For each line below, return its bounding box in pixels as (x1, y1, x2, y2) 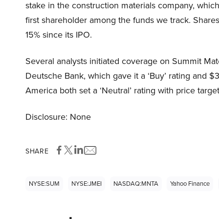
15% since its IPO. (25, 28, 92, 42)
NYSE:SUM (29, 179, 60, 189)
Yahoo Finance (170, 179, 210, 189)
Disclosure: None (25, 110, 91, 124)
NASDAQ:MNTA (113, 179, 158, 189)
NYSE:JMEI (71, 179, 102, 189)
